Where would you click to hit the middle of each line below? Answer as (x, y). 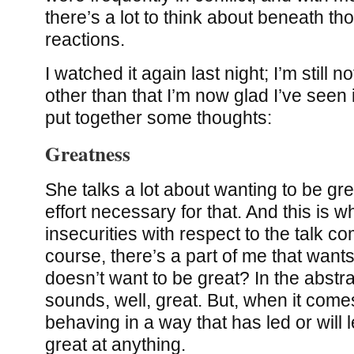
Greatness (87, 153)
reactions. (85, 39)
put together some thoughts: (158, 118)
